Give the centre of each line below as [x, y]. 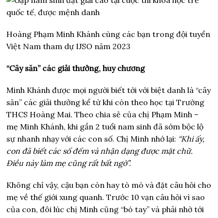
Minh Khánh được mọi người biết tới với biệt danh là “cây [109, 90]
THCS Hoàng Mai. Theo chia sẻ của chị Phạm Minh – [103, 115]
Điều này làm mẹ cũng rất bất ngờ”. [69, 163]
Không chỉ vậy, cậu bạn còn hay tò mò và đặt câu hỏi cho [109, 185]
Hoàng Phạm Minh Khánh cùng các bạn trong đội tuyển [109, 34]
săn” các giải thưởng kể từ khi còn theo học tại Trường [106, 102]
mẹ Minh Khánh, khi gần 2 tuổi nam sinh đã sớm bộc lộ [105, 127]
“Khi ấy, [191, 139]
